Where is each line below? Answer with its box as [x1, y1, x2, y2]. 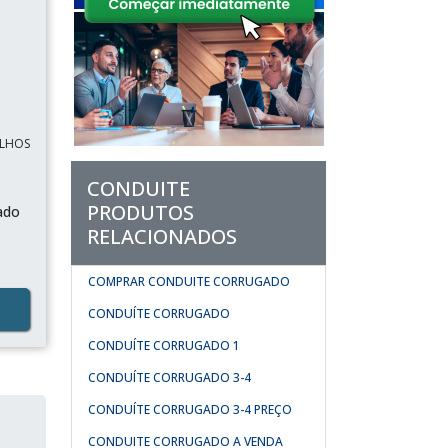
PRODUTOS [87, 199, 194, 226]
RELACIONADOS [87, 223, 237, 250]
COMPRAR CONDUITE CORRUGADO [88, 273, 290, 290]
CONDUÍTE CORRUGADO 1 [88, 337, 240, 354]
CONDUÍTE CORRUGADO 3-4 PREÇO [88, 401, 292, 418]
